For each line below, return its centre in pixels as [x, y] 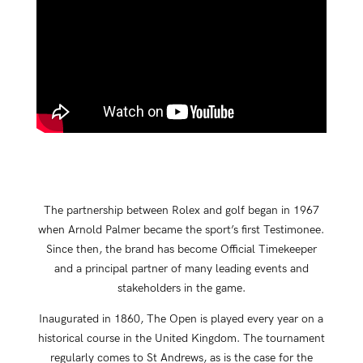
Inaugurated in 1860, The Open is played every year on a [181, 319]
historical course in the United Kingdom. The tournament [181, 339]
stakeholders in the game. [181, 288]
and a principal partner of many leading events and [181, 269]
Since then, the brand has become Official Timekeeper [181, 250]
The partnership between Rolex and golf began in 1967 [181, 211]
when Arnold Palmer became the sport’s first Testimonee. [181, 230]
